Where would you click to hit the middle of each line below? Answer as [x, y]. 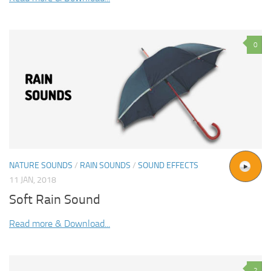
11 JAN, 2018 [33, 180]
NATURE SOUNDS [41, 165]
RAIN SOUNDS [105, 165]
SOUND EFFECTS [168, 165]
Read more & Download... [60, 224]
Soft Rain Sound [55, 200]
